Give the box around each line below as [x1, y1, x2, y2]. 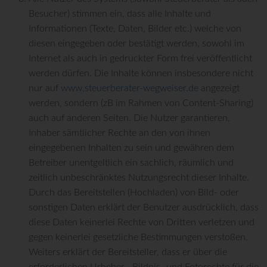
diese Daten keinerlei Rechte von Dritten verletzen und [29, 218, 254, 228]
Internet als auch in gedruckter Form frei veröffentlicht [29, 54, 252, 64]
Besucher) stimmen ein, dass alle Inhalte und [29, 9, 211, 19]
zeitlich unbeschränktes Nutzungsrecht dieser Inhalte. [29, 173, 249, 183]
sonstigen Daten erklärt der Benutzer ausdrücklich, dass [29, 203, 259, 213]
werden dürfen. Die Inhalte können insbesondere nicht [29, 69, 253, 79]
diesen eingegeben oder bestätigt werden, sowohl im [29, 39, 244, 49]
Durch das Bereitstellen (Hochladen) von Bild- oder [29, 188, 239, 198]
